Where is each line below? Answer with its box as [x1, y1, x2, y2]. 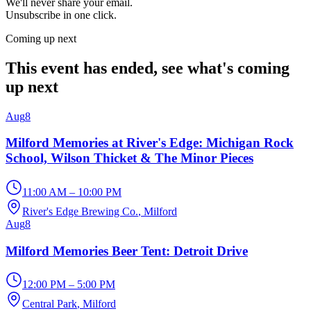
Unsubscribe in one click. [6, 8, 117, 21]
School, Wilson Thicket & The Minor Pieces [6, 151, 253, 166]
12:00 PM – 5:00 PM [22, 278, 115, 291]
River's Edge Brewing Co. [22, 205, 138, 217]
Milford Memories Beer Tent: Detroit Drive [6, 243, 248, 258]
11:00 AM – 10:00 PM [22, 185, 121, 198]
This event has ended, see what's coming [6, 58, 289, 77]
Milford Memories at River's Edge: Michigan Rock [6, 135, 294, 151]
